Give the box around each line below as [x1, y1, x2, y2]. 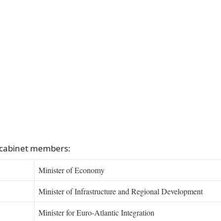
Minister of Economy [38, 164, 105, 175]
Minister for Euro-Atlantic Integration [38, 207, 154, 218]
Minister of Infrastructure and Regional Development [38, 185, 203, 196]
